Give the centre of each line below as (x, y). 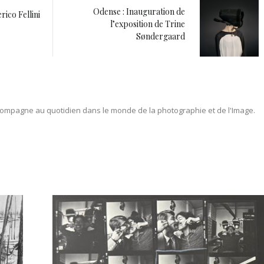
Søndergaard (161, 37)
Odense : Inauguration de (139, 12)
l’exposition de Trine (148, 24)
